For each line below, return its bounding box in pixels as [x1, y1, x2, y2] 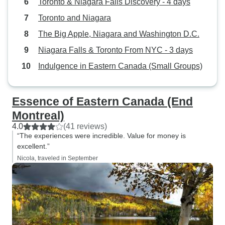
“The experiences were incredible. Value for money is [17, 132, 186, 140]
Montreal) [12, 109, 64, 122]
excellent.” [17, 142, 50, 150]
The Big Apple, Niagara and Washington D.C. [38, 30, 199, 38]
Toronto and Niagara [38, 14, 111, 22]
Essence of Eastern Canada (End [12, 95, 193, 108]
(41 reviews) [63, 122, 107, 131]
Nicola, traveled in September [17, 155, 98, 162]
